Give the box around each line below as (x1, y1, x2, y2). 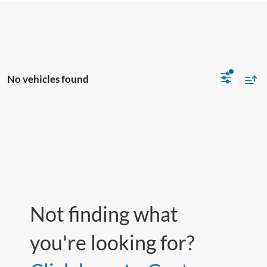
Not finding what (30, 201, 178, 226)
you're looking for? (30, 230, 195, 255)
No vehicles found (7, 72, 89, 85)
